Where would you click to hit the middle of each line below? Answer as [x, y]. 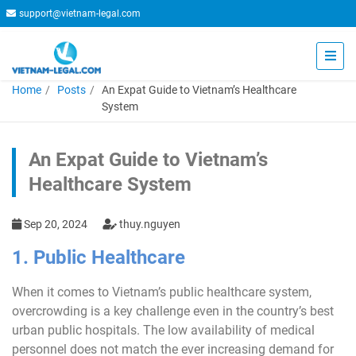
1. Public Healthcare [99, 257]
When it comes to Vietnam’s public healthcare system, [162, 292]
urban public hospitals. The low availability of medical [163, 330]
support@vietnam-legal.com [80, 14]
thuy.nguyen [149, 224]
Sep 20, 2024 [56, 224]
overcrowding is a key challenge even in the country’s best [173, 311]
